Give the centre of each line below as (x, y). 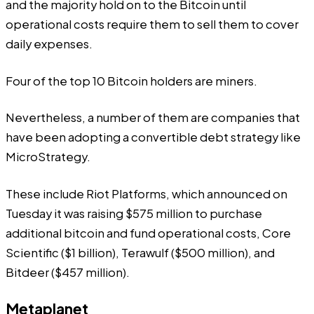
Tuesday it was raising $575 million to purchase (134, 213)
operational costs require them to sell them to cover (152, 25)
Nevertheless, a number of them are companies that (153, 118)
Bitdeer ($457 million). (68, 272)
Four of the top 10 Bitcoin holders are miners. (131, 81)
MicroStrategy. (48, 157)
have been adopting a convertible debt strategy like (153, 137)
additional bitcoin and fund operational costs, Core (148, 233)
